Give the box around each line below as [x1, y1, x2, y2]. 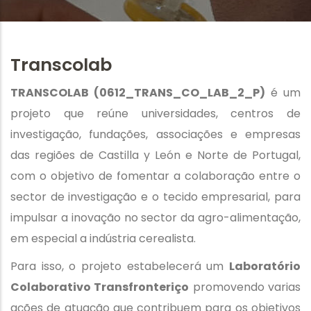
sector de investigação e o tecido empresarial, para [10, 188, 301, 205]
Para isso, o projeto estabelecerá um [10, 258, 229, 274]
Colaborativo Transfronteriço [10, 278, 190, 295]
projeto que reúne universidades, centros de [10, 105, 301, 121]
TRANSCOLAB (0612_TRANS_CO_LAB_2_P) [10, 84, 265, 101]
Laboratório [229, 258, 301, 274]
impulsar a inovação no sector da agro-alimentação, [10, 209, 301, 226]
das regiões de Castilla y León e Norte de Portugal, [10, 146, 301, 163]
